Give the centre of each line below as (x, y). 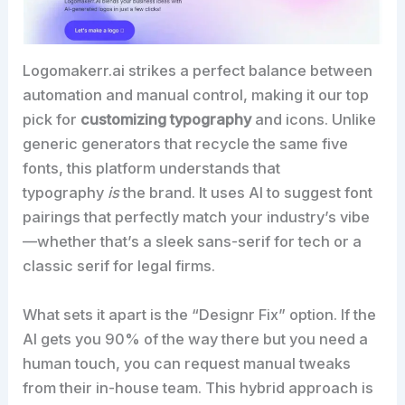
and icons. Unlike (314, 120)
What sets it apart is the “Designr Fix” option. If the (200, 314)
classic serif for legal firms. (119, 266)
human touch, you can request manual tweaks (187, 363)
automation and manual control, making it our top (196, 95)
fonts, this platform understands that (152, 169)
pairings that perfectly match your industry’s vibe (197, 217)
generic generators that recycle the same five (186, 144)
